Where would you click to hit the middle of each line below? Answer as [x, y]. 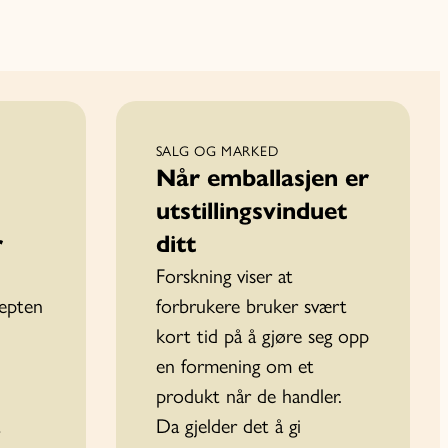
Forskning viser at [224, 275]
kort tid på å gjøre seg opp [262, 335]
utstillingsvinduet [251, 210]
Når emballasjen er [262, 177]
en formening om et [234, 365]
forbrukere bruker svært [251, 305]
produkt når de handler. [248, 395]
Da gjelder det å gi [228, 425]
